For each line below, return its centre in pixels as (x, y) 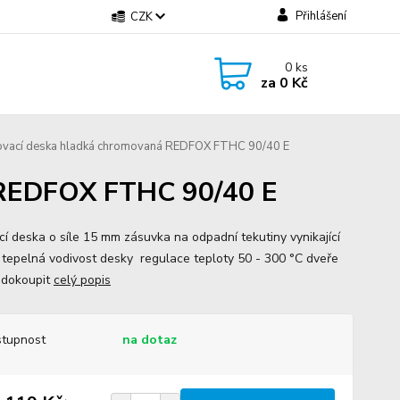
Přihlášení (321, 16)
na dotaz (149, 340)
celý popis (82, 280)
